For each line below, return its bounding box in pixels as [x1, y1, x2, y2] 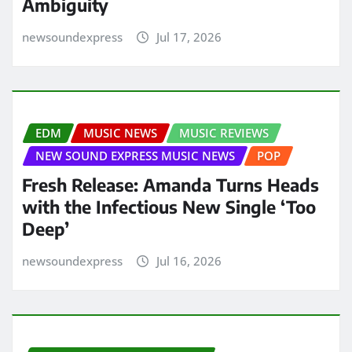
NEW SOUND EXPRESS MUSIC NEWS [35, 148, 235, 164]
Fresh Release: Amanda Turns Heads [22, 173, 319, 196]
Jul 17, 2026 [156, 28, 222, 45]
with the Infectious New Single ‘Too [22, 195, 316, 218]
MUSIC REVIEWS [179, 125, 269, 141]
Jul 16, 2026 [156, 252, 222, 269]
